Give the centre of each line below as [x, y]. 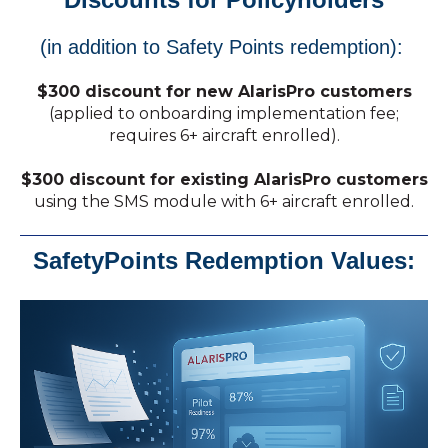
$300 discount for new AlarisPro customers [224, 91]
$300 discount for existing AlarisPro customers [224, 179]
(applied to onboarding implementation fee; [224, 113]
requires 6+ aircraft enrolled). [224, 135]
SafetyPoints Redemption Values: [224, 261]
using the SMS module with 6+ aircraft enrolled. [224, 201]
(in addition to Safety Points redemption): [224, 47]
